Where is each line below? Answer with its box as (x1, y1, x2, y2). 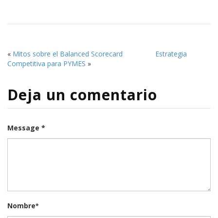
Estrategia (155, 49, 187, 59)
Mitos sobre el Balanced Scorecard (13, 49, 123, 59)
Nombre (7, 201, 36, 211)
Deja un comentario (7, 85, 157, 105)
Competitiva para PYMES (7, 59, 86, 69)
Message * (7, 123, 45, 133)
